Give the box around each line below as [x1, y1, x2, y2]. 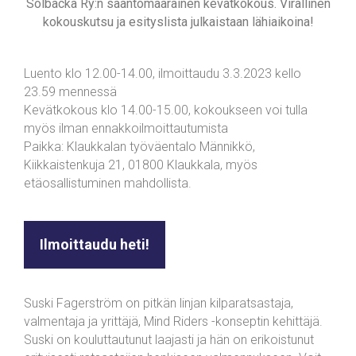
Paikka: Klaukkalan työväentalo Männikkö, [24, 139, 255, 154]
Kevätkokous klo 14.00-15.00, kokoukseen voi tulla [24, 103, 308, 118]
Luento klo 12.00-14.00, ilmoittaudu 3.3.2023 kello [24, 66, 301, 81]
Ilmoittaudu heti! [40, 236, 149, 253]
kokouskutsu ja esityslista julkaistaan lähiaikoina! [42, 14, 314, 29]
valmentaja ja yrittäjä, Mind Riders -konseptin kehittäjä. [24, 314, 323, 329]
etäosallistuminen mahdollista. [24, 176, 192, 191]
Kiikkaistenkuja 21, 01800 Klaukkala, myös [24, 157, 257, 172]
